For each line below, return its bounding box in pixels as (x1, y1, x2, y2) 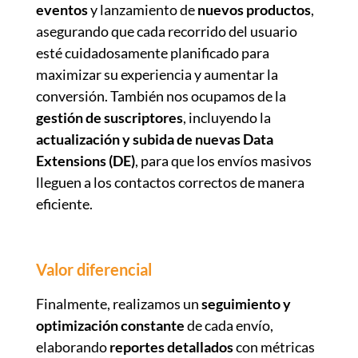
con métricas (233, 337, 315, 356)
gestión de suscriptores (35, 108, 183, 126)
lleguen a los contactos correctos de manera (35, 173, 304, 191)
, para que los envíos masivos (134, 151, 312, 169)
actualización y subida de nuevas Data (35, 129, 273, 148)
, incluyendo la (182, 108, 271, 126)
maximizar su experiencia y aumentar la (35, 65, 278, 83)
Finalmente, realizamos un (35, 294, 201, 312)
